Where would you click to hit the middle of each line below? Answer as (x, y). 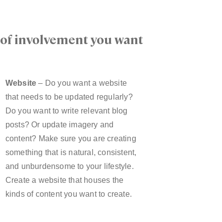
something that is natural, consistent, (71, 153)
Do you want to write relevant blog (66, 111)
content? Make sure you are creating (71, 139)
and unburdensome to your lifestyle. (69, 166)
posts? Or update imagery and (59, 125)
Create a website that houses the (64, 180)
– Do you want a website (82, 83)
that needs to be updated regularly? (69, 97)
